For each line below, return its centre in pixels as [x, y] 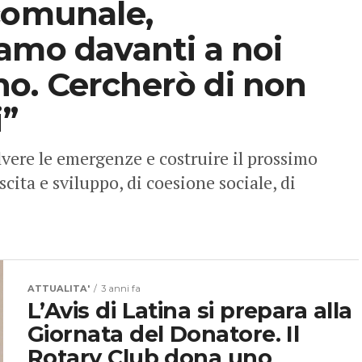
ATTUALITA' [59, 289]
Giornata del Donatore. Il [164, 335]
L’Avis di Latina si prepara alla [190, 311]
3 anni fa [121, 289]
